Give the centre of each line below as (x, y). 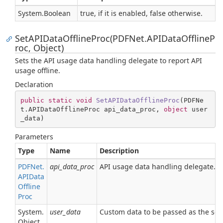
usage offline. (38, 70)
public (32, 100)
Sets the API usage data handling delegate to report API (109, 60)
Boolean (57, 13)
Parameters (34, 137)
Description (119, 151)
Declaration (34, 84)
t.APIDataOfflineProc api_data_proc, (92, 109)
